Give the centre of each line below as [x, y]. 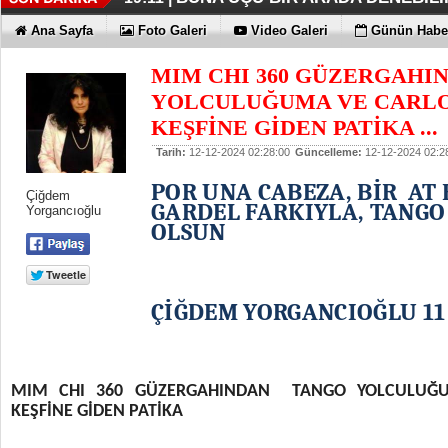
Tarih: [171, 152]
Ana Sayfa [62, 30]
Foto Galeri [172, 30]
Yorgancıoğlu [63, 210]
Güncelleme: [328, 152]
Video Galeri [289, 30]
